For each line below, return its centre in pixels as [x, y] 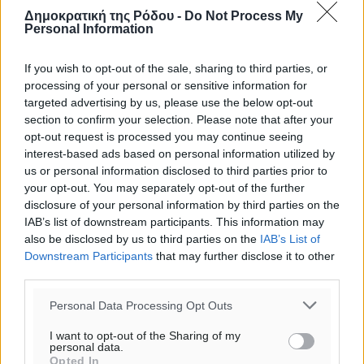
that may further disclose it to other [244, 256]
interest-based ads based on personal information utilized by [180, 154]
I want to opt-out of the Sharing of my [145, 336]
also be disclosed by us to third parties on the [142, 239]
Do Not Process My [244, 16]
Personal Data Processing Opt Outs [141, 305]
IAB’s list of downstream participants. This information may [174, 222]
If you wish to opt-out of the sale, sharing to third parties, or [176, 68]
